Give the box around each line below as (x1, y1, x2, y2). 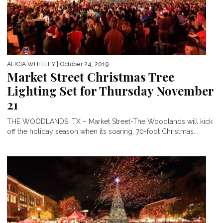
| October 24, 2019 (55, 61, 109, 68)
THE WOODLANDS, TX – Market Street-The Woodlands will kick (7, 117, 213, 126)
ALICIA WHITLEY (7, 61, 55, 68)
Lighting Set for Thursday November (7, 83, 214, 99)
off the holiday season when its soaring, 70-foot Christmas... (7, 127, 198, 136)
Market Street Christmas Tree (7, 69, 174, 85)
